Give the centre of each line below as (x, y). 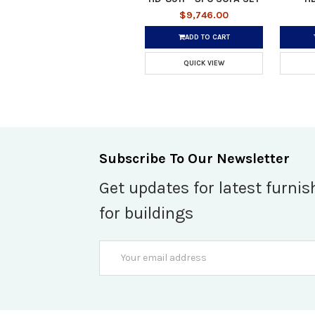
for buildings (146, 213)
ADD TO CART (207, 37)
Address (118, 262)
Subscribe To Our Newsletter (194, 158)
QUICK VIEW (204, 63)
